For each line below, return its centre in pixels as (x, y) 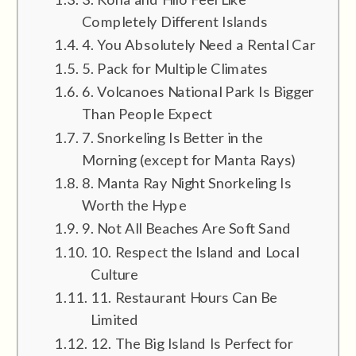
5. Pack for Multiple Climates (174, 68)
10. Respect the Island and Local (194, 251)
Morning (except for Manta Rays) (188, 159)
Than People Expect (147, 113)
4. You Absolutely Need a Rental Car (198, 44)
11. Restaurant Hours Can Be (184, 297)
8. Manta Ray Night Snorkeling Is (186, 182)
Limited (114, 319)
